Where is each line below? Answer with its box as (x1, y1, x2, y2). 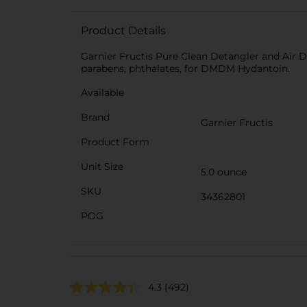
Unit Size (81, 160, 123, 173)
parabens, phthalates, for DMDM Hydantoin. (81, 62, 290, 75)
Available (81, 86, 124, 99)
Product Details (81, 24, 166, 37)
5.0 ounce (201, 166, 247, 178)
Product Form (81, 136, 149, 148)
